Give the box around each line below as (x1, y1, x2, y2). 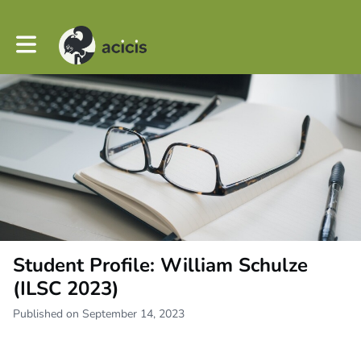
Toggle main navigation (15, 31, 131, 47)
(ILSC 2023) (13, 276, 119, 302)
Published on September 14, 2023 (13, 306, 185, 322)
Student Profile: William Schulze (13, 252, 308, 279)
